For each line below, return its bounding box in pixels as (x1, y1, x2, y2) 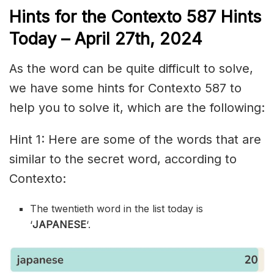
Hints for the (9, 7, 106, 28)
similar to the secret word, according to (9, 152, 237, 167)
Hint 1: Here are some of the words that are (9, 132, 261, 147)
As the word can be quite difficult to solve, (9, 61, 253, 76)
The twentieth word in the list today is (30, 202, 204, 215)
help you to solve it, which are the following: (9, 100, 265, 116)
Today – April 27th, (9, 29, 155, 50)
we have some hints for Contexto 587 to (9, 81, 242, 96)
